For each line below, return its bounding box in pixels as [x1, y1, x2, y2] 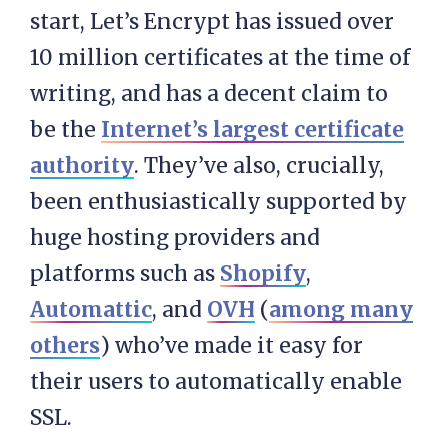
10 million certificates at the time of [30, 44, 410, 72]
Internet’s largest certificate [101, 116, 404, 144]
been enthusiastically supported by [30, 188, 407, 216]
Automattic [30, 296, 152, 324]
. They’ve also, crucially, [134, 152, 384, 180]
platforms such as [30, 260, 220, 288]
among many [269, 296, 413, 324]
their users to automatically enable [30, 368, 402, 396]
